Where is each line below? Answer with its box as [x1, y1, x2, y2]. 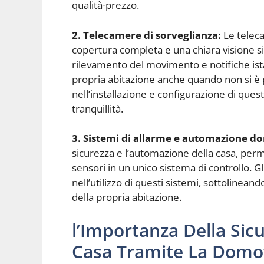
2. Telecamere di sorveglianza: [72, 28, 221, 42]
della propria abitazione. [72, 190, 181, 204]
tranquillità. [72, 101, 123, 115]
